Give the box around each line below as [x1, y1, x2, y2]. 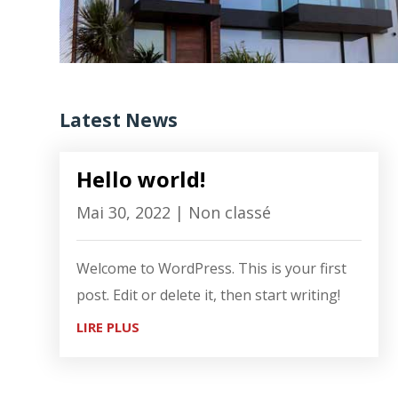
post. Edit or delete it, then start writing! [76, 284, 341, 305]
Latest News [60, 107, 179, 132]
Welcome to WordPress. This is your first [76, 258, 347, 278]
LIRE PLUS [76, 317, 140, 336]
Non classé [188, 201, 272, 223]
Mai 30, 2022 [76, 201, 171, 223]
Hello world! [76, 163, 206, 194]
